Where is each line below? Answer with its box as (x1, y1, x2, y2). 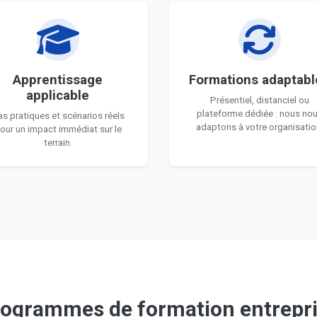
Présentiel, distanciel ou (209, 95, 309, 105)
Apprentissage (13, 72, 103, 88)
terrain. (43, 137, 72, 148)
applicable (26, 88, 89, 103)
